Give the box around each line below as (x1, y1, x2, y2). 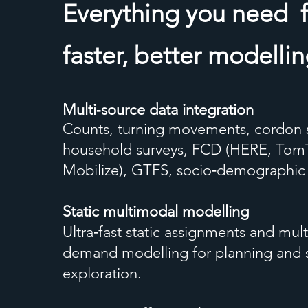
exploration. (63, 264, 142, 283)
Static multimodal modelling (63, 202, 249, 221)
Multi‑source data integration (63, 100, 254, 119)
